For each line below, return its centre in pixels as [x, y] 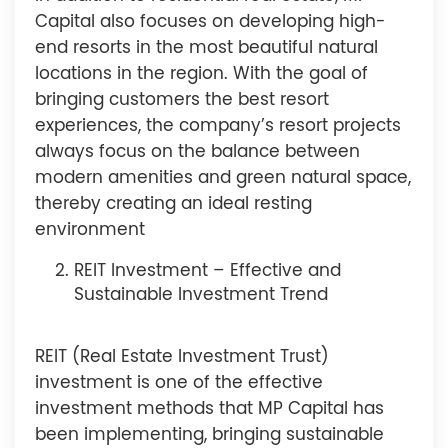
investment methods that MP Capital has [209, 409]
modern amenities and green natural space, [223, 179]
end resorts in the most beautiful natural [206, 49]
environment [90, 231]
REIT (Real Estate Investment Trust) [182, 357]
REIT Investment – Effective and [208, 272]
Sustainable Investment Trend [201, 296]
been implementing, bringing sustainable [209, 435]
